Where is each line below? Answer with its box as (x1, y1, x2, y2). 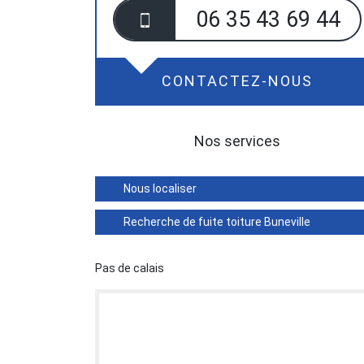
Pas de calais (95, 262, 164, 275)
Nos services (194, 132, 280, 149)
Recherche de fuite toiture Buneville (123, 215, 310, 228)
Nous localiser (123, 182, 197, 195)
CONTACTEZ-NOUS (162, 72, 313, 89)
